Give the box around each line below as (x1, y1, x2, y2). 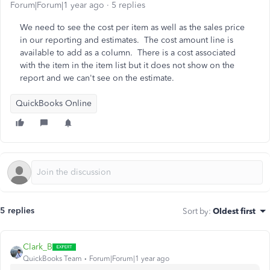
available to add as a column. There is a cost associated (20, 48, 236, 58)
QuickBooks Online (16, 98, 92, 108)
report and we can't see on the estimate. (20, 73, 174, 83)
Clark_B (23, 242, 52, 252)
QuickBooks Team (23, 254, 82, 263)
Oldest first (213, 206, 256, 216)
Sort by (183, 206, 209, 216)
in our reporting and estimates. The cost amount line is (20, 35, 233, 45)
